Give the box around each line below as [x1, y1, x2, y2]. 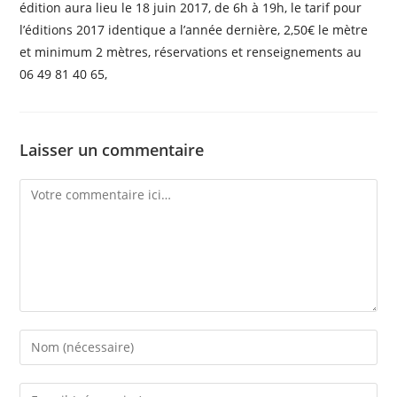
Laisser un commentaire [19, 138, 205, 160]
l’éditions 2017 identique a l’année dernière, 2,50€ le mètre [19, 20, 369, 38]
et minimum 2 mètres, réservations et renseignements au [19, 43, 362, 60]
